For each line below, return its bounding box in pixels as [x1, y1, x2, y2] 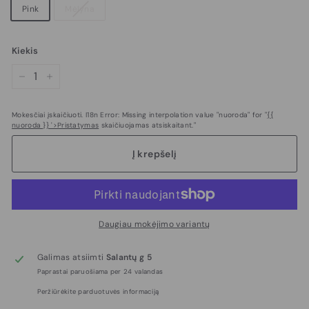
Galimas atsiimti [37, 252, 106, 263]
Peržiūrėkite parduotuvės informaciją [37, 287, 159, 297]
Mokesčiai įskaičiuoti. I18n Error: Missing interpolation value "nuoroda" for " [12, 110, 268, 119]
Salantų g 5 [106, 252, 152, 263]
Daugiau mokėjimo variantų [99, 219, 210, 230]
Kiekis [12, 44, 38, 57]
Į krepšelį [132, 147, 177, 160]
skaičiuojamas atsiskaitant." [99, 120, 196, 130]
